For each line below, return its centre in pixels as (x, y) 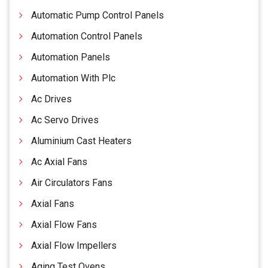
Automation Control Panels (87, 36)
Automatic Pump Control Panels (98, 16)
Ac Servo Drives (65, 120)
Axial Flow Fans (64, 225)
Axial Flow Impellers (74, 246)
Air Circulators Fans (72, 183)
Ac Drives (51, 99)
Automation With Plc (73, 78)
